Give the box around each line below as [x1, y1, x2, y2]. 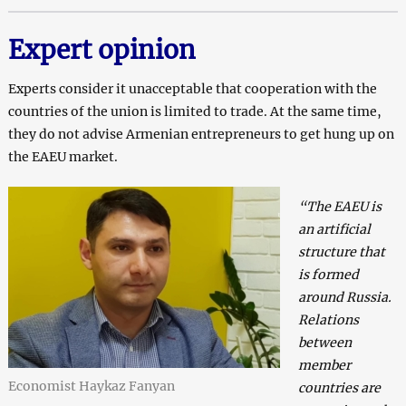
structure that [297, 244, 385, 261]
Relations [297, 312, 359, 329]
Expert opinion [7, 34, 196, 67]
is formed [297, 266, 359, 284]
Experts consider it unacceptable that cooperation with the [7, 81, 377, 98]
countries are [297, 380, 381, 397]
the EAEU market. [7, 149, 118, 166]
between [297, 334, 352, 352]
